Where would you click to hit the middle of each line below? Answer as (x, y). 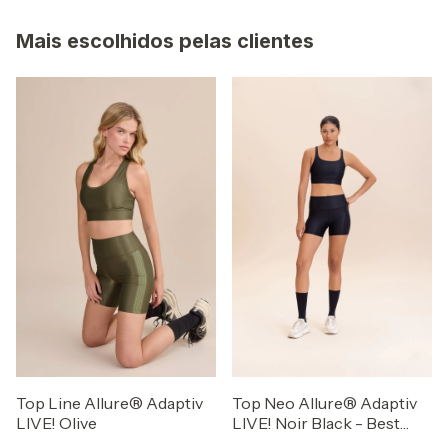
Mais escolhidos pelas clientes (165, 41)
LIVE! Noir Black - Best (316, 423)
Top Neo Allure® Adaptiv (324, 403)
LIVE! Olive (56, 423)
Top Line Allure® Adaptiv (109, 403)
